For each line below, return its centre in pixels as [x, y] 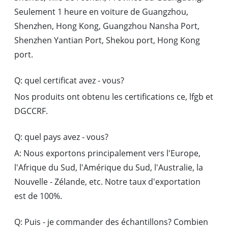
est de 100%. [38, 196]
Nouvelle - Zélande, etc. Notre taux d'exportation [107, 181]
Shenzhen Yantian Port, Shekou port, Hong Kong [107, 40]
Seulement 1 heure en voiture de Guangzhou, [101, 11]
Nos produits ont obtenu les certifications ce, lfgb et [114, 96]
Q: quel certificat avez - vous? [69, 80]
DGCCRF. [31, 111]
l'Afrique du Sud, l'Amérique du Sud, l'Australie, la [109, 167]
